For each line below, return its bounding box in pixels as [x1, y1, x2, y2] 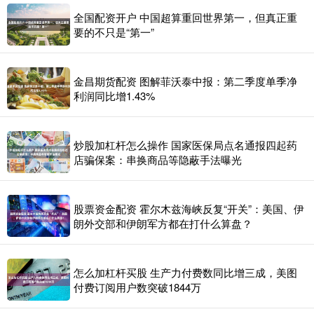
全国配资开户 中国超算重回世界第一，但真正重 [74, 10, 297, 25]
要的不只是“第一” [74, 25, 154, 40]
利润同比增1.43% [74, 88, 155, 104]
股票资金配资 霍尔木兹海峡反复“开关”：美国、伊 [74, 201, 304, 217]
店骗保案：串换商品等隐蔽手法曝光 [74, 152, 242, 168]
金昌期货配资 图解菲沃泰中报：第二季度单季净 [74, 74, 297, 89]
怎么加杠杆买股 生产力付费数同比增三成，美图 [74, 265, 297, 280]
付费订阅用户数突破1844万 [74, 280, 201, 295]
